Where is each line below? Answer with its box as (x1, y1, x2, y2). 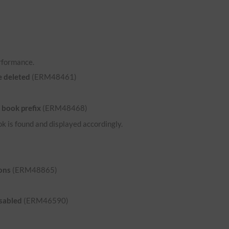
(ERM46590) (22, 196, 69, 205)
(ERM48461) (30, 72, 77, 82)
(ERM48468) (41, 103, 88, 112)
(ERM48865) (11, 165, 58, 174)
